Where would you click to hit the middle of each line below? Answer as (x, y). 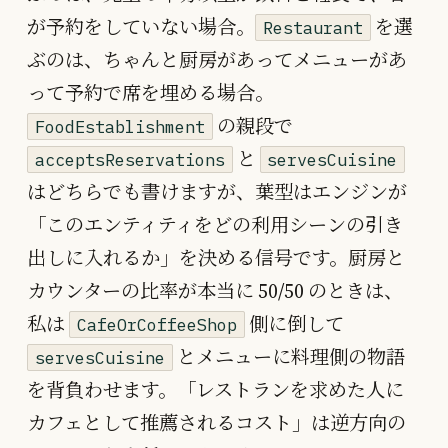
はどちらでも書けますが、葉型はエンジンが (217, 191)
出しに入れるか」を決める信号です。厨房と (216, 257)
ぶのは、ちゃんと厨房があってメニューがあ (217, 59)
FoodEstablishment (119, 126)
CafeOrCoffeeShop (156, 324)
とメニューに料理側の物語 (288, 356)
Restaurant (312, 27)
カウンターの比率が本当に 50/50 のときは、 (215, 290)
